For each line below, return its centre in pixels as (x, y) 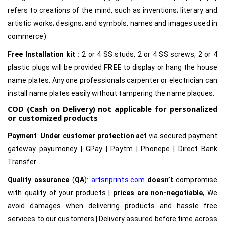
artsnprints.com (118, 180)
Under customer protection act (94, 135)
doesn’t (160, 180)
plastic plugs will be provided (56, 67)
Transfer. (23, 161)
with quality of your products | (60, 193)
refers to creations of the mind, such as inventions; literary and (113, 10)
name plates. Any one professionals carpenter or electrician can (113, 80)
